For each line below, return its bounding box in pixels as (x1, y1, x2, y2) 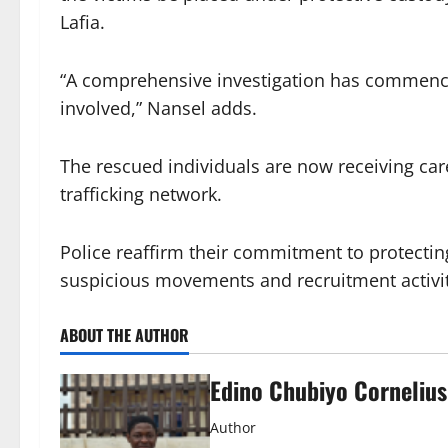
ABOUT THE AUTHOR (60, 323, 189, 348)
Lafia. (60, 10, 105, 35)
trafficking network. (60, 182, 222, 207)
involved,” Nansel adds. (60, 96, 257, 121)
